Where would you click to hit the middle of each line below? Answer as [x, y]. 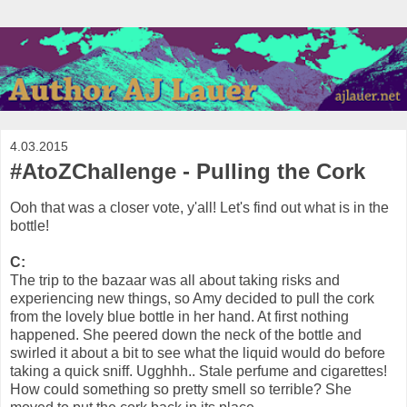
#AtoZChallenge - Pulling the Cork [188, 171]
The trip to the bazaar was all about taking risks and [175, 280]
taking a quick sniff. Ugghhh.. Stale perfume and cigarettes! [199, 371]
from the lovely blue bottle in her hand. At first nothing [179, 316]
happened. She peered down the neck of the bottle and [186, 334]
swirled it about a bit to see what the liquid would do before [198, 352]
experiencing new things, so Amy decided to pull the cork [192, 298]
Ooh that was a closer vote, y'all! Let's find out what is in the [199, 207]
